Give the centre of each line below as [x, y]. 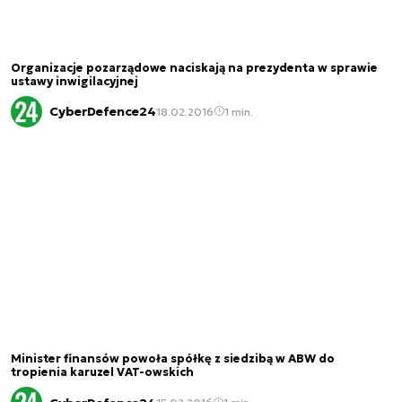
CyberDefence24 [103, 112]
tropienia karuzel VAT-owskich [102, 373]
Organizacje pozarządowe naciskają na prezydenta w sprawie [194, 68]
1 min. [239, 111]
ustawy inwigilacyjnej [74, 81]
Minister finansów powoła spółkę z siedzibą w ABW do [173, 359]
